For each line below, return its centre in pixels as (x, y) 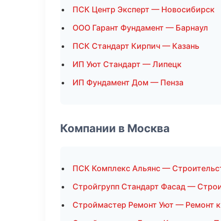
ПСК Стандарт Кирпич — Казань (136, 46)
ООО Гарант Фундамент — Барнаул (140, 28)
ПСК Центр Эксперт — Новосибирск (144, 9)
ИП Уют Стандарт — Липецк (127, 64)
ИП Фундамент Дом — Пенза (128, 82)
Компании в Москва (115, 128)
